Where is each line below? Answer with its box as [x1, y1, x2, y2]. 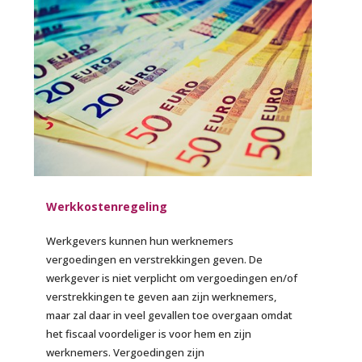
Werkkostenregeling [46, 199, 168, 215]
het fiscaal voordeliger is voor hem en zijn [46, 326, 252, 342]
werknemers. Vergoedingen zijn [46, 345, 205, 360]
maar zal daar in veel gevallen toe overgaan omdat [46, 308, 293, 323]
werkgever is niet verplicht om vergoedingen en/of [46, 271, 298, 286]
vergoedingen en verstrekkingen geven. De [46, 252, 263, 267]
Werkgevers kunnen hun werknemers [46, 234, 234, 249]
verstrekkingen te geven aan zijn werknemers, [46, 289, 277, 305]
